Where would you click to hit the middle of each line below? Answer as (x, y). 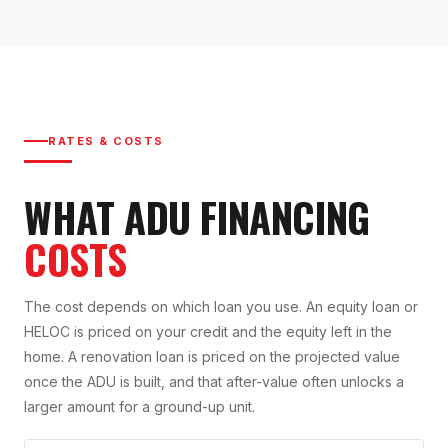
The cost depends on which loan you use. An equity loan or (221, 307)
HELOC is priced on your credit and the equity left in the (208, 332)
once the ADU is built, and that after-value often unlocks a (214, 382)
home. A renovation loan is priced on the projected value (212, 357)
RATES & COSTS (106, 141)
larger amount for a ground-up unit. (139, 407)
